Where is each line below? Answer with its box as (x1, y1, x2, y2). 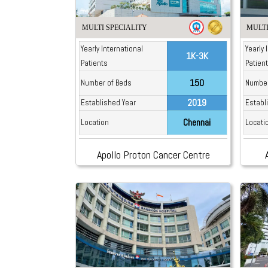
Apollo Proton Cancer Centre (96, 148, 210, 162)
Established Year (80, 98, 136, 108)
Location (80, 117, 109, 128)
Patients (80, 58, 108, 69)
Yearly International (80, 44, 143, 54)
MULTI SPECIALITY (81, 23, 147, 32)
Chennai (183, 116, 211, 129)
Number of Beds (80, 78, 132, 89)
